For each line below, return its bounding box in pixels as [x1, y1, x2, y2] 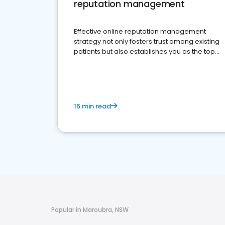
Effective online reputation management [74, 27, 206, 36]
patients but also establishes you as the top [74, 47, 215, 56]
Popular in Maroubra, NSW [51, 205, 129, 214]
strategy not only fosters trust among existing [74, 37, 219, 46]
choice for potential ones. [74, 57, 157, 66]
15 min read [74, 101, 111, 111]
